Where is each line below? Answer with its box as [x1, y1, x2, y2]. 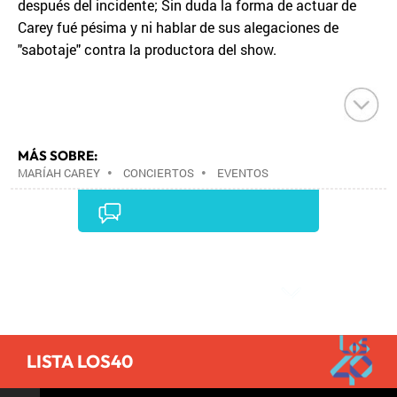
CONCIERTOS [123, 165, 194, 181]
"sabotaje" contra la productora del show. [18, 40, 276, 58]
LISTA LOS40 [27, 349, 133, 372]
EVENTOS [217, 165, 269, 181]
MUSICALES [18, 186, 81, 202]
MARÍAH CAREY [18, 165, 100, 181]
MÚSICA [104, 186, 146, 202]
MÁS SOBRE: [18, 147, 97, 164]
